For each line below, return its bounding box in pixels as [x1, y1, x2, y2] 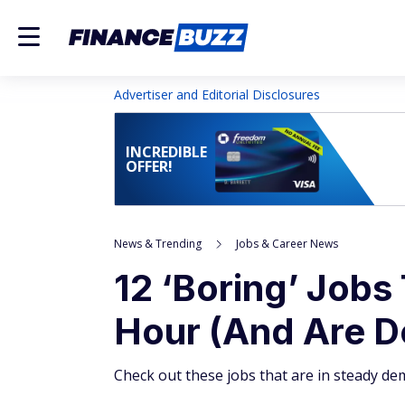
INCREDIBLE [126, 142, 207, 162]
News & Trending [114, 236, 202, 251]
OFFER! [126, 156, 173, 176]
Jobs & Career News [236, 236, 338, 251]
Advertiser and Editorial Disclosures [114, 86, 320, 103]
